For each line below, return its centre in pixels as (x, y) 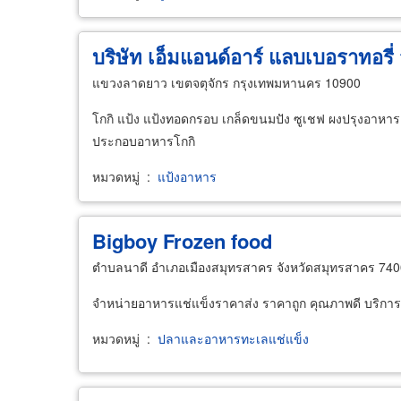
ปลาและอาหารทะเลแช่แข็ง (231, 338)
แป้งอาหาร (185, 176)
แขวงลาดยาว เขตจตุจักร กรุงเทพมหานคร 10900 (226, 82)
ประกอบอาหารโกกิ (144, 141)
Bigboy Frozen (162, 241)
